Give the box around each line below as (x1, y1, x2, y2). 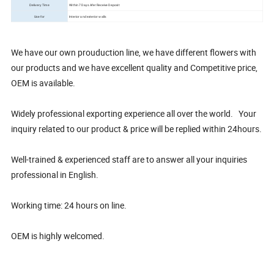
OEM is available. (11, 77, 78, 89)
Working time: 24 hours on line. (11, 199, 129, 212)
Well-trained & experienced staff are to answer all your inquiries (11, 154, 248, 166)
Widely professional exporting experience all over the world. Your (11, 108, 257, 120)
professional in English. (11, 169, 101, 181)
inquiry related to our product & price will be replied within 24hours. (11, 123, 262, 135)
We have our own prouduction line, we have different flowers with (11, 46, 257, 59)
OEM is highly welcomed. (11, 230, 107, 242)
